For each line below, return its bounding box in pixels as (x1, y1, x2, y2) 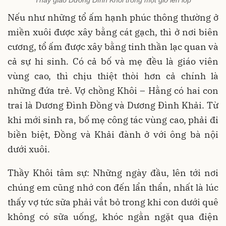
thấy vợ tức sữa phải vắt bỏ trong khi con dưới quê (8, 196, 218, 208)
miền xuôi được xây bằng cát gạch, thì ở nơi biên (8, 26, 218, 38)
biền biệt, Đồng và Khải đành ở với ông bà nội (8, 129, 218, 141)
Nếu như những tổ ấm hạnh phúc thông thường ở (8, 12, 218, 24)
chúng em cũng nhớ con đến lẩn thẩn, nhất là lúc (8, 182, 218, 194)
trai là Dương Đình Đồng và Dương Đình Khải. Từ (8, 99, 218, 111)
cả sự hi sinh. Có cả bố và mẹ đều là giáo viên (8, 55, 218, 68)
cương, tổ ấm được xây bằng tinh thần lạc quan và (8, 41, 218, 53)
